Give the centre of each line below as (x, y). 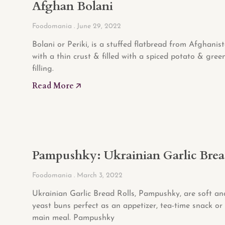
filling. (43, 69)
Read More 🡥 (57, 86)
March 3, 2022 (99, 175)
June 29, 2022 (98, 26)
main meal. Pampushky (73, 218)
